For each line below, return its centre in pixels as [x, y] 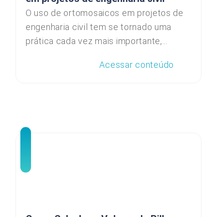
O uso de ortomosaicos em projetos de [105, 13]
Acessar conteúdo [137, 64]
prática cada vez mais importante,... [97, 41]
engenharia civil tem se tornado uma [99, 27]
